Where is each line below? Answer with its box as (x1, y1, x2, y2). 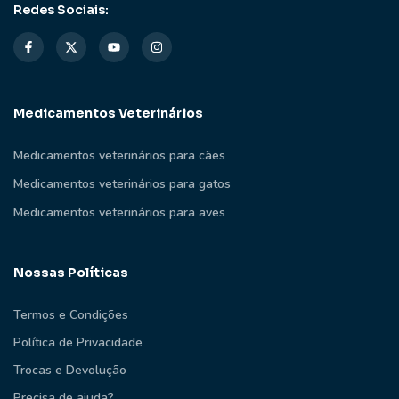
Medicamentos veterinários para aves (13, 204, 225, 222)
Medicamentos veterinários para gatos (13, 175, 231, 193)
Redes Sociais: (13, 2, 109, 19)
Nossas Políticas (13, 265, 128, 281)
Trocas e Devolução (13, 362, 126, 379)
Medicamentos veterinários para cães (13, 147, 225, 165)
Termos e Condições (13, 306, 128, 324)
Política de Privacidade (13, 334, 142, 352)
